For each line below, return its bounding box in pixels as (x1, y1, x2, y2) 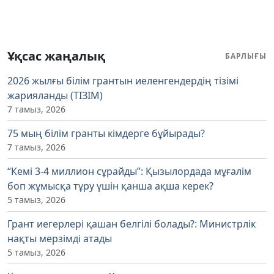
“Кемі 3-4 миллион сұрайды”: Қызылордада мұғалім (7, 164, 251, 178)
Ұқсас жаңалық (7, 47, 105, 64)
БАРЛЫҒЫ (225, 50, 267, 61)
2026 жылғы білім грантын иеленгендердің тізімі (7, 73, 239, 87)
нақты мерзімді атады (7, 231, 112, 245)
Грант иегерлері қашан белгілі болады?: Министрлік (7, 217, 256, 231)
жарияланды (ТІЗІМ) (7, 88, 103, 102)
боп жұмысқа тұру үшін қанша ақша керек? (7, 179, 213, 193)
